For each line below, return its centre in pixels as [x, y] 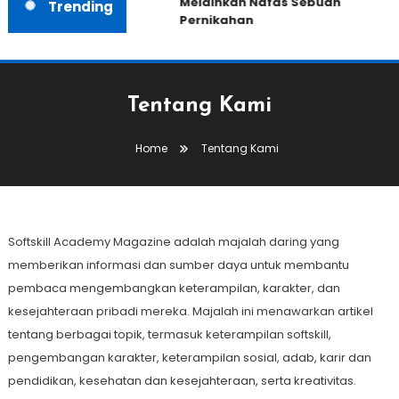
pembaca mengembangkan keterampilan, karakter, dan [174, 289]
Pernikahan [215, 20]
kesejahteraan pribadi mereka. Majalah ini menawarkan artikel [190, 312]
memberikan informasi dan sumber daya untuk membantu [178, 265]
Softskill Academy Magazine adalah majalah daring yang [173, 242]
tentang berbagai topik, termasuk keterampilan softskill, [169, 335]
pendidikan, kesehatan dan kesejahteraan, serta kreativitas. [182, 381]
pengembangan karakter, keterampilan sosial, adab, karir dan [189, 358]
